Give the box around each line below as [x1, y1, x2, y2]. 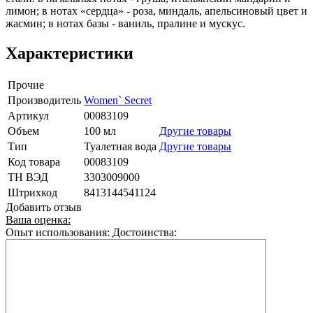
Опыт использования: [6, 226, 110, 238]
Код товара [8, 155, 60, 168]
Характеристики [6, 43, 133, 62]
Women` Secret [84, 94, 152, 106]
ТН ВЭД [8, 170, 48, 183]
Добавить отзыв [6, 201, 82, 213]
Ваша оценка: [6, 213, 71, 226]
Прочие [8, 78, 44, 91]
